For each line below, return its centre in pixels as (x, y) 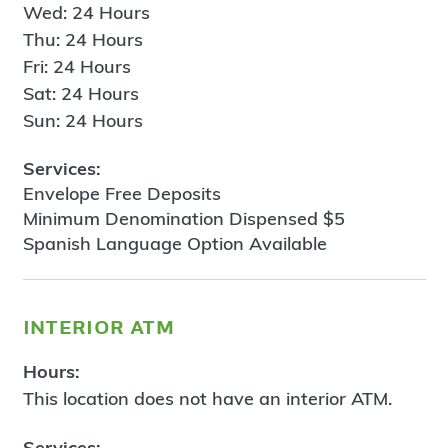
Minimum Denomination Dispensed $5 (183, 219)
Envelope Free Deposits (121, 194)
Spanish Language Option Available (174, 244)
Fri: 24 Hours (76, 66)
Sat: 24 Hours (80, 93)
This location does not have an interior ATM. (207, 399)
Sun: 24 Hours (82, 120)
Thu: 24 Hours (82, 39)
